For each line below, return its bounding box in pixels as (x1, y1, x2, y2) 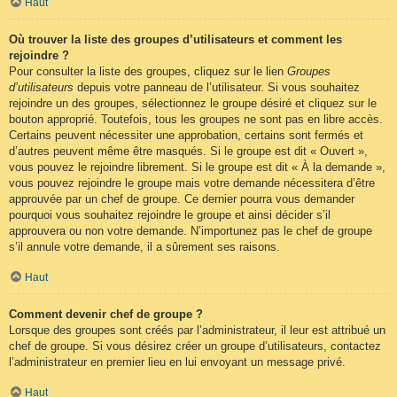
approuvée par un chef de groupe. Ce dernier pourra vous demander (9, 192, 354, 206)
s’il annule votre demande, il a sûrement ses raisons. (9, 240, 280, 254)
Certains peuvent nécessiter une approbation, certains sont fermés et (9, 128, 363, 143)
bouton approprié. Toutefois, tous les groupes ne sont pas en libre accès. (9, 113, 383, 127)
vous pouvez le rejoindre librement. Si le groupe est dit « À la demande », (9, 160, 385, 175)
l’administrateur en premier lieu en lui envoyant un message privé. (9, 355, 346, 370)
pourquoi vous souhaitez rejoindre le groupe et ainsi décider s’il (9, 208, 331, 222)
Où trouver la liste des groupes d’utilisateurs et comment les (9, 33, 342, 47)
